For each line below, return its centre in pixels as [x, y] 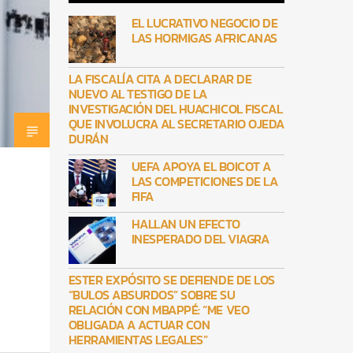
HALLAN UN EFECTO [186, 224]
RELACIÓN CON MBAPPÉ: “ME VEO [159, 310]
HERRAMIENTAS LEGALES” [138, 340]
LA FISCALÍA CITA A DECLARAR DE [160, 79]
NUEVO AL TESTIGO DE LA [137, 94]
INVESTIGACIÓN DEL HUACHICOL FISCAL [175, 109]
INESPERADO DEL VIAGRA [200, 239]
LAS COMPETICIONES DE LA [204, 182]
